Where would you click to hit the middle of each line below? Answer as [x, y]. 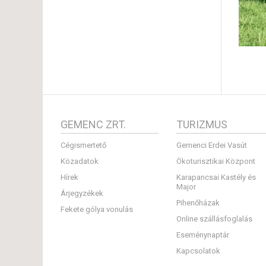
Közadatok [80, 161]
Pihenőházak [198, 203]
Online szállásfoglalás [214, 219]
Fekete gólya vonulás [97, 209]
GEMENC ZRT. [93, 124]
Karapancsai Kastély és [216, 177]
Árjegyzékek [82, 193]
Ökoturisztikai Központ [216, 161]
